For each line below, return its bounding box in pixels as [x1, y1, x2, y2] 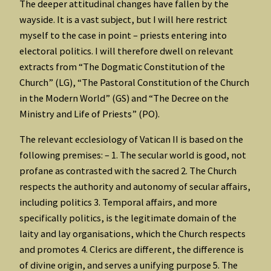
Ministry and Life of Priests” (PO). [19, 107, 160, 120]
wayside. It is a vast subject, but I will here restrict [19, 13, 227, 25]
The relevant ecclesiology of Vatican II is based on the [19, 132, 243, 145]
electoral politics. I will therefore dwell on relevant [19, 44, 233, 57]
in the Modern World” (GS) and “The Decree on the [19, 91, 229, 104]
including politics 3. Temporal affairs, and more [19, 195, 217, 208]
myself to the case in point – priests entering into [19, 28, 227, 41]
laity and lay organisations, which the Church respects [19, 227, 246, 240]
